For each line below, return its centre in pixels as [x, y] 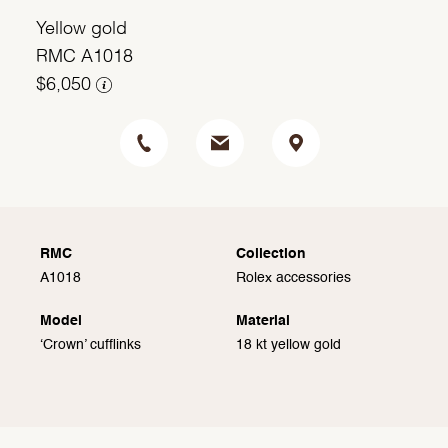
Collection [271, 254]
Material [263, 321]
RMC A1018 [84, 57]
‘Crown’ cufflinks [90, 345]
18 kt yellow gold [288, 345]
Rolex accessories [293, 278]
